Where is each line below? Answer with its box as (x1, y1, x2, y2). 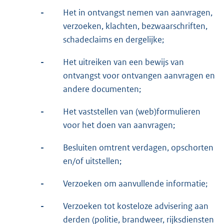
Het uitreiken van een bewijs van (63, 56, 184, 67)
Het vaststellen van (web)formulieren (63, 105, 200, 117)
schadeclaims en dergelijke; (63, 33, 164, 45)
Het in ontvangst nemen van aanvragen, (63, 6, 212, 18)
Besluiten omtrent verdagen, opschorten (63, 141, 213, 153)
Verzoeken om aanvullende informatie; (63, 177, 207, 189)
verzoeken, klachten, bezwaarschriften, (63, 20, 207, 31)
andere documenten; (63, 83, 141, 94)
